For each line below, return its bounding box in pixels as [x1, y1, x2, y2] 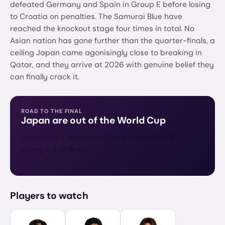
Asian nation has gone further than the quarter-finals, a [10, 36, 215, 46]
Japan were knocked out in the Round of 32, [21, 133, 181, 143]
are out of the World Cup [50, 114, 166, 127]
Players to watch [10, 189, 88, 202]
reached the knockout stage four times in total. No [10, 24, 194, 34]
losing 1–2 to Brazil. [21, 145, 89, 155]
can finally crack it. [10, 72, 79, 82]
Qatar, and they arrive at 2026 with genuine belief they [10, 60, 214, 70]
